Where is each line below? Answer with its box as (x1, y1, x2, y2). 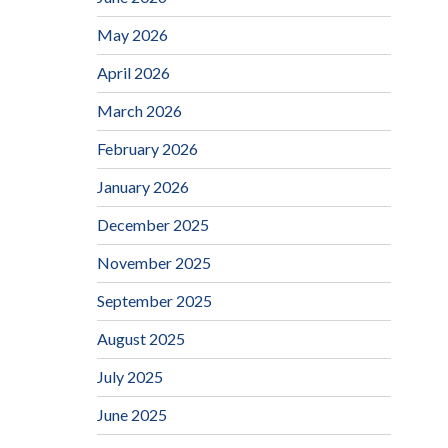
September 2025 (96, 291, 212, 311)
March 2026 (96, 101, 182, 121)
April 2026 (96, 63, 170, 83)
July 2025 (96, 367, 163, 387)
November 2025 (96, 253, 211, 273)
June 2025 (96, 405, 167, 425)
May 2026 (96, 25, 168, 45)
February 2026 (96, 139, 198, 159)
